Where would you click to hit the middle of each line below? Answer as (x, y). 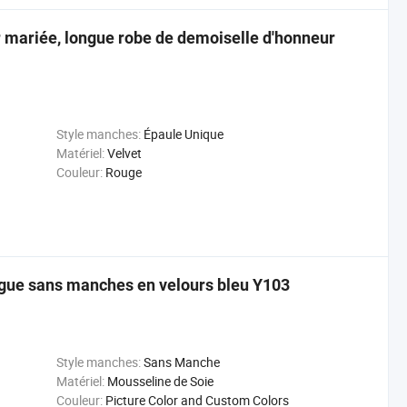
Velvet (124, 153)
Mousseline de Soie (160, 381)
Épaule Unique (183, 134)
